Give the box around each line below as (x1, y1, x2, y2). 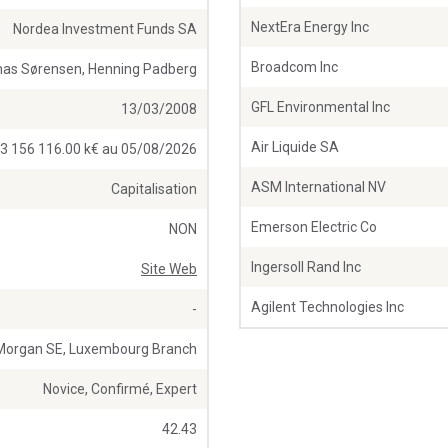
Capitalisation (111, 181, 197, 198)
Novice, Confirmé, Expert (43, 381, 197, 398)
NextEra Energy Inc (251, 19, 369, 36)
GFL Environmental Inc (251, 99, 390, 116)
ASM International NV (251, 179, 386, 196)
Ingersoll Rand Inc (251, 259, 361, 276)
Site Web (141, 261, 197, 278)
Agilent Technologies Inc (251, 299, 404, 316)
